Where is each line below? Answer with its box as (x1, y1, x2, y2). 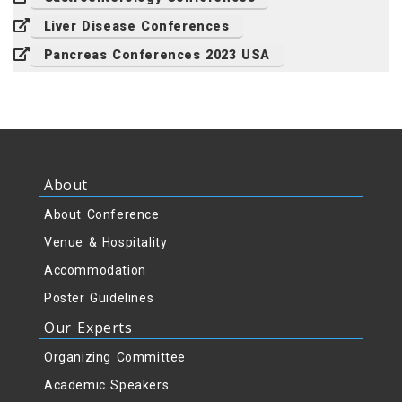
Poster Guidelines (44, 291, 154, 306)
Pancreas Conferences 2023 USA (43, 48, 271, 63)
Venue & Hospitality (44, 235, 168, 250)
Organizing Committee (44, 350, 186, 365)
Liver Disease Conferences (43, 19, 230, 34)
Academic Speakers (44, 378, 170, 393)
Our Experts (44, 318, 133, 338)
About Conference (44, 207, 160, 223)
